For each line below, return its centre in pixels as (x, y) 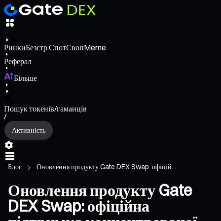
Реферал (18, 61)
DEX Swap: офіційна (79, 206)
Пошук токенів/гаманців (45, 109)
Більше (25, 78)
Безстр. (37, 48)
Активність (29, 130)
